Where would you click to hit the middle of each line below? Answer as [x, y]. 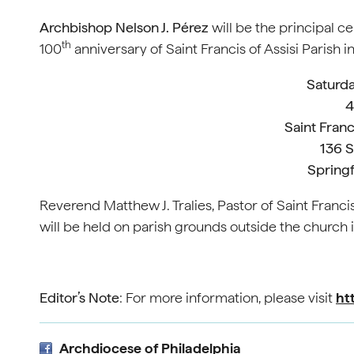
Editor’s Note [79, 298]
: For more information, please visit [228, 298]
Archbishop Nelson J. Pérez [126, 27]
